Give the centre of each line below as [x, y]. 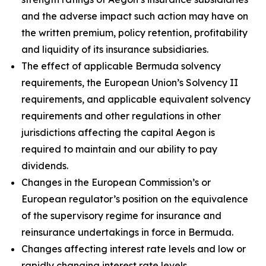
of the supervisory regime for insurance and [121, 216]
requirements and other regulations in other [121, 116]
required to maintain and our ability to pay [119, 149]
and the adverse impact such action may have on [135, 16]
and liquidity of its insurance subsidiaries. [115, 49]
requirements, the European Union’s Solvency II [130, 83]
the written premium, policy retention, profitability [134, 33]
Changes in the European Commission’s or [116, 182]
